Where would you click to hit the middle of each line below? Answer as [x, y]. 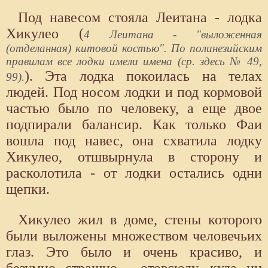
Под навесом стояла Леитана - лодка [140, 17]
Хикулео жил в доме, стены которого [140, 219]
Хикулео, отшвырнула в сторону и [134, 156]
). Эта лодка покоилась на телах [143, 76]
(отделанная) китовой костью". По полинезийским [134, 48]
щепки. [28, 189]
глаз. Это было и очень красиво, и [134, 252]
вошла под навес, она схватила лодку [134, 140]
